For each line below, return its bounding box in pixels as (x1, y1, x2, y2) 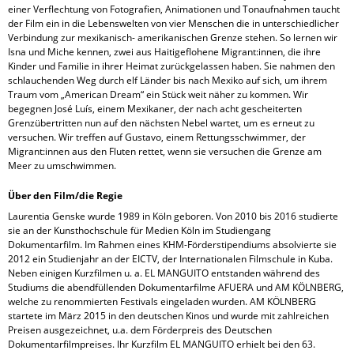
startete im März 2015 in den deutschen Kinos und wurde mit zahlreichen (8, 309, 329, 322)
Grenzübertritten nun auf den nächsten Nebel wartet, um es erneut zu (8, 116, 314, 130)
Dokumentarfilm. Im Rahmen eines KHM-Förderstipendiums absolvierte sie (8, 238, 337, 251)
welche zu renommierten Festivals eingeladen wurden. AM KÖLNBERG (8, 295, 316, 308)
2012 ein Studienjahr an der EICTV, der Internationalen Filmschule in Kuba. (8, 252, 333, 265)
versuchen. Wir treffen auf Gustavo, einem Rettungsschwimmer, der (8, 130, 306, 144)
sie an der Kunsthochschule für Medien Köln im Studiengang (8, 224, 271, 237)
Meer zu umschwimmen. (8, 159, 116, 172)
